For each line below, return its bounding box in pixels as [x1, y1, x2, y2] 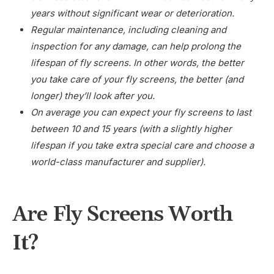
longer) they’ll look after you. [31, 89, 157, 102]
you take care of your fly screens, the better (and [31, 73, 243, 85]
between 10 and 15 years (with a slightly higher [31, 122, 232, 135]
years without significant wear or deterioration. [31, 7, 234, 19]
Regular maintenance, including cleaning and [31, 23, 226, 35]
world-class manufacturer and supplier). [31, 155, 208, 168]
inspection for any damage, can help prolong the [31, 40, 241, 52]
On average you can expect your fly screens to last [31, 106, 251, 118]
